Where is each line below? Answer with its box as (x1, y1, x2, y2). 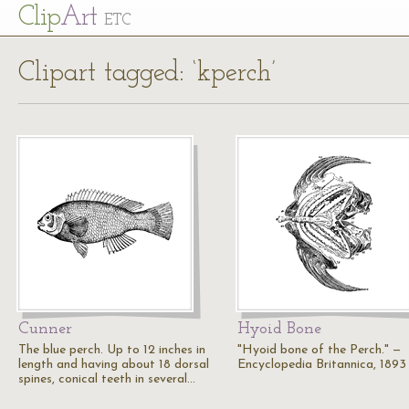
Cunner (18, 320, 72, 338)
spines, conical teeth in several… (18, 372, 195, 386)
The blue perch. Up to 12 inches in (18, 343, 205, 357)
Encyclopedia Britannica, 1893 (237, 358, 406, 372)
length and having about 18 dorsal (18, 358, 209, 372)
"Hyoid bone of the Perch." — (237, 343, 401, 357)
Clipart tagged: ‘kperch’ (18, 59, 276, 88)
